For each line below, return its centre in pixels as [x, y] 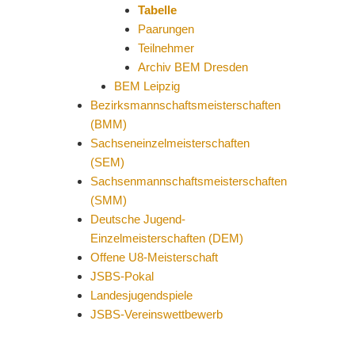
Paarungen [166, 29]
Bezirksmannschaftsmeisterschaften [185, 105]
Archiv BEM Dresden [193, 67]
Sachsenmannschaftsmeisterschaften [188, 181]
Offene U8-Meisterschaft [154, 257]
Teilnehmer [166, 48]
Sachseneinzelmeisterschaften [170, 143]
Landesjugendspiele [141, 295]
